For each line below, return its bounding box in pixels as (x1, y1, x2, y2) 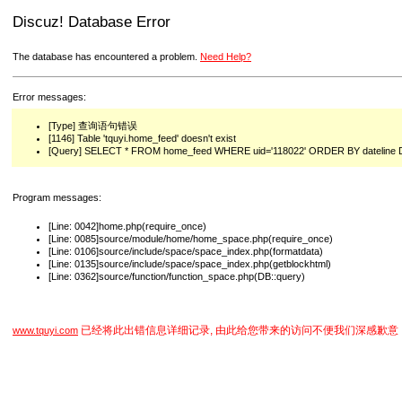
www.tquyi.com (13, 325, 78, 336)
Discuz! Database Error (13, 13, 170, 31)
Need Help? (200, 51, 251, 62)
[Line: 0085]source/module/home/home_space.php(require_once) (48, 232, 333, 244)
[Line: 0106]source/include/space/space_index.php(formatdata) (48, 245, 323, 257)
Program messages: (13, 192, 101, 203)
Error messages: (13, 92, 86, 102)
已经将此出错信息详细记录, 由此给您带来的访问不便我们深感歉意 (78, 324, 398, 336)
